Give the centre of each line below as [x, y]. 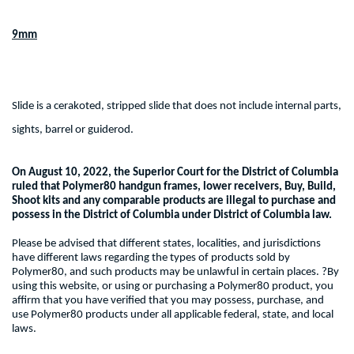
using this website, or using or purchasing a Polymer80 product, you [173, 286]
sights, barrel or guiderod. [73, 130]
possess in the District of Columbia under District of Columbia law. [172, 215]
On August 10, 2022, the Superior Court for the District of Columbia [175, 173]
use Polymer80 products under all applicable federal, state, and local [173, 315]
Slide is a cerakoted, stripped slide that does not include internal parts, [177, 106]
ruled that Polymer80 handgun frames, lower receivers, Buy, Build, [174, 187]
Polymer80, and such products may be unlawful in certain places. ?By [175, 272]
